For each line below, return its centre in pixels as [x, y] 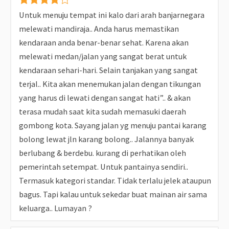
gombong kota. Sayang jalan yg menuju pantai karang [113, 125]
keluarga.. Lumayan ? [55, 208]
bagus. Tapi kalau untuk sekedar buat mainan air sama [113, 194]
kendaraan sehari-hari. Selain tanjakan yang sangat [108, 70]
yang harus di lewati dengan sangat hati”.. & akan [105, 98]
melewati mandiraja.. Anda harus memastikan [99, 29]
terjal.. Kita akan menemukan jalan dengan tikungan [110, 84]
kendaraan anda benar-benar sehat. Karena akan [104, 43]
